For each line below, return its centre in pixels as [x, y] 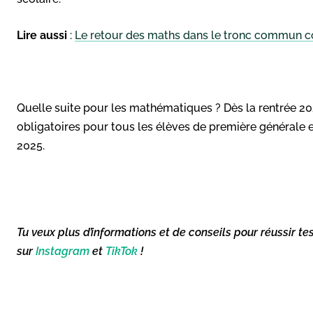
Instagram [63, 251]
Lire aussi [42, 35]
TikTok [122, 251]
